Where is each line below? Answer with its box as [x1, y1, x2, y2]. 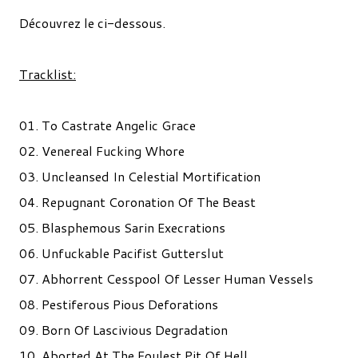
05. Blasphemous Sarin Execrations [19, 218, 225, 237]
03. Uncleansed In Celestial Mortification [19, 167, 261, 185]
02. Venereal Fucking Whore [19, 141, 185, 160]
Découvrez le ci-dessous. [19, 14, 165, 32]
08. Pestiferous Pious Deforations [19, 295, 218, 313]
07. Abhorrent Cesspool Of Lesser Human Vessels [19, 269, 313, 288]
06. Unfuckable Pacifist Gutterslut [19, 244, 224, 262]
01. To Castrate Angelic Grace [19, 116, 196, 134]
